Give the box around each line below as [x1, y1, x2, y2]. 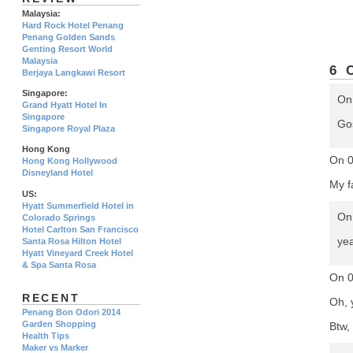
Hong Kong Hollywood [22, 156, 117, 166]
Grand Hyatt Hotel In [22, 100, 107, 110]
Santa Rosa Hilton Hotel [22, 236, 121, 246]
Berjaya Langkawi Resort [22, 67, 125, 77]
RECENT [22, 292, 80, 304]
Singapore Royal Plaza [22, 124, 115, 134]
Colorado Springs [22, 212, 95, 222]
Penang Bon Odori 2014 [22, 307, 121, 318]
